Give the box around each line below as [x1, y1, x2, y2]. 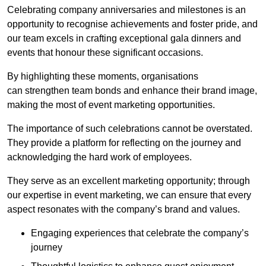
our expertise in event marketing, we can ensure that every [7, 190, 251, 201]
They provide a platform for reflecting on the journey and [7, 138, 241, 148]
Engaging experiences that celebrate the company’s [31, 228, 249, 239]
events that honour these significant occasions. [7, 47, 203, 58]
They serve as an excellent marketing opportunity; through [7, 176, 250, 186]
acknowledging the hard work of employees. [7, 152, 192, 163]
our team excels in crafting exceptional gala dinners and [7, 33, 241, 44]
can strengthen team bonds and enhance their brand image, [7, 85, 257, 96]
